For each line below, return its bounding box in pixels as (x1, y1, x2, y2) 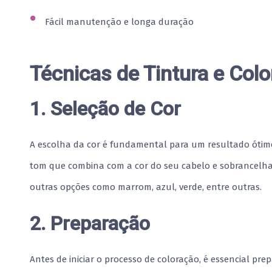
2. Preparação (30, 211, 150, 235)
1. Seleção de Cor (30, 97, 181, 120)
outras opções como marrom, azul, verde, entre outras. (30, 181, 262, 192)
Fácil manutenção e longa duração (45, 16, 194, 27)
